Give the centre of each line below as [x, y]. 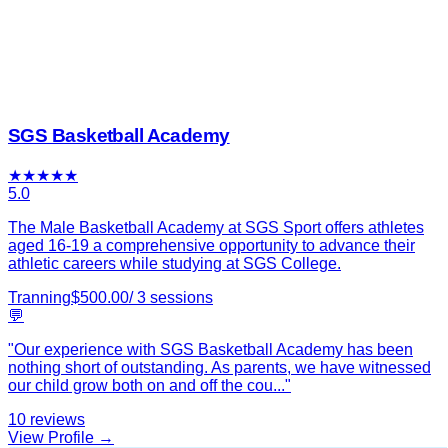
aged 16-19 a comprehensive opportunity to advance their [211, 245]
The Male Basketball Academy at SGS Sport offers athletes [216, 227]
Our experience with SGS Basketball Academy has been [213, 349]
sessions [181, 297]
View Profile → [61, 437]
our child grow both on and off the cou [140, 385]
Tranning [39, 297]
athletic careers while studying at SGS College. [174, 263]
